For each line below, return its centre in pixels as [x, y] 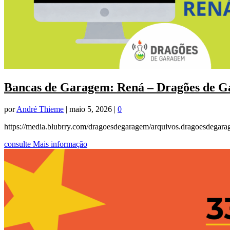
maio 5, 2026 [91, 109]
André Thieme [40, 109]
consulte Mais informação [46, 144]
